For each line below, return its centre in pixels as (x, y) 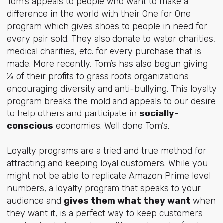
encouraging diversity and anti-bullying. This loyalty (111, 88)
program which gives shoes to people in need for (107, 26)
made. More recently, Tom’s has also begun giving (107, 63)
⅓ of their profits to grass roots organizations (98, 76)
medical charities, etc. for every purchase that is (104, 51)
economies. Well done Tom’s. (111, 126)
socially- (159, 113)
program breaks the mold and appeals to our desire (111, 101)
